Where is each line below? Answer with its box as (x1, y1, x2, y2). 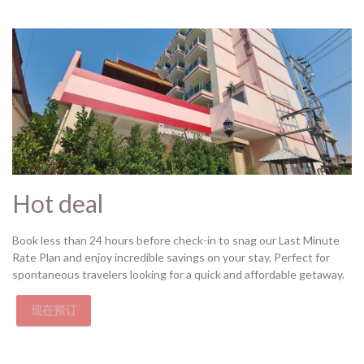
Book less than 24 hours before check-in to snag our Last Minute (12, 233, 340, 247)
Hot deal (12, 188, 103, 218)
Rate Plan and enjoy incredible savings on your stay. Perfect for (12, 250, 330, 264)
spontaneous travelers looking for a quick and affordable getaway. (12, 267, 344, 281)
